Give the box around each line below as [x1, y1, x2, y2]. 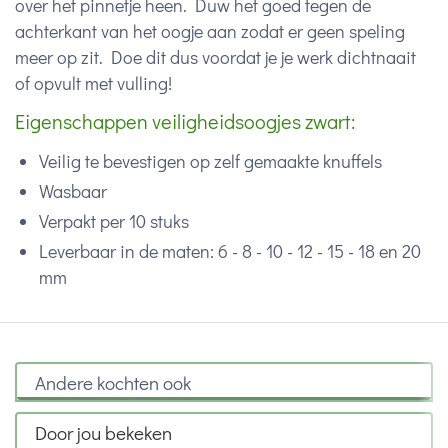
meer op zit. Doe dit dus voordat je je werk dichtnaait [15, 45, 416, 69]
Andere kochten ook [35, 369, 191, 395]
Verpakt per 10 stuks [39, 209, 189, 233]
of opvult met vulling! [15, 71, 172, 95]
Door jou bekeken [35, 419, 172, 445]
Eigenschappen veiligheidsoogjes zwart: [15, 108, 355, 134]
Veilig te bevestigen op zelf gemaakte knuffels [39, 149, 382, 173]
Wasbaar [39, 179, 107, 203]
